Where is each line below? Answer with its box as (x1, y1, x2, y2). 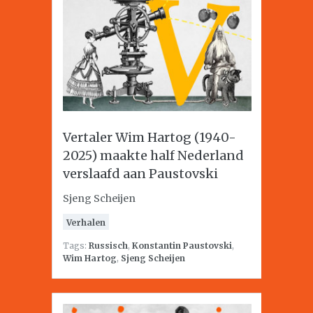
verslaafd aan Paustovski (63, 166, 218, 182)
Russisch (89, 240, 128, 251)
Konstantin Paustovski (132, 240, 232, 251)
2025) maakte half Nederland (63, 147, 244, 163)
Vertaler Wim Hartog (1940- (63, 129, 236, 145)
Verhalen (66, 217, 105, 228)
